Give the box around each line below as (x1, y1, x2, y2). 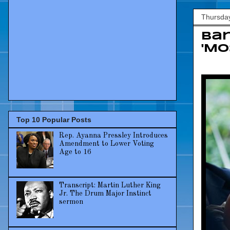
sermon (59, 198, 83, 206)
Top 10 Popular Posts (16, 116, 91, 124)
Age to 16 (59, 148, 91, 156)
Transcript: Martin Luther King (59, 182, 161, 189)
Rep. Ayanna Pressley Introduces (59, 132, 168, 140)
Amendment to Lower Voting (59, 140, 154, 148)
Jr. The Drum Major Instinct (59, 190, 151, 198)
